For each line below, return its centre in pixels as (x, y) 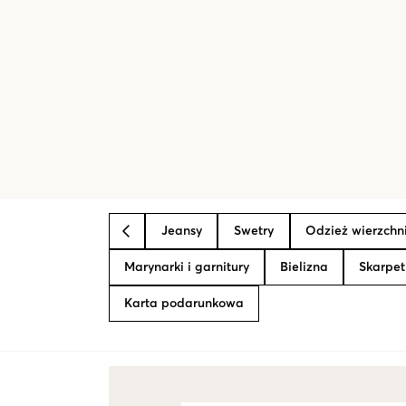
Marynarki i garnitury (187, 267)
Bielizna (304, 267)
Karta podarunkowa (184, 304)
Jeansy (181, 231)
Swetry (254, 231)
